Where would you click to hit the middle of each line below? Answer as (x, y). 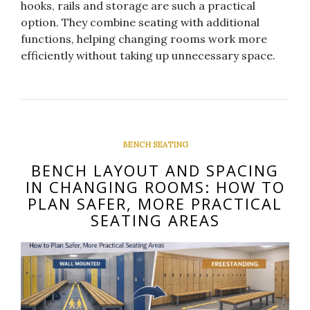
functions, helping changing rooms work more (144, 38)
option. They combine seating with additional (140, 22)
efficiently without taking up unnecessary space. (148, 55)
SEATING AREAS (155, 220)
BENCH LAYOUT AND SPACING (155, 170)
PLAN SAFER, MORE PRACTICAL (155, 203)
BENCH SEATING (155, 144)
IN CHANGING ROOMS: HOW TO (155, 186)
